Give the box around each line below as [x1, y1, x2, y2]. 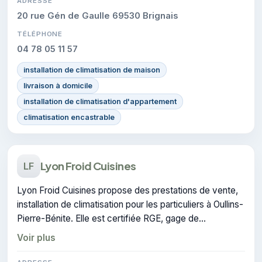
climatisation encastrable [23, 112, 115, 122]
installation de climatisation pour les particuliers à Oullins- [17, 198, 243, 210]
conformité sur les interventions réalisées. [17, 226, 185, 238]
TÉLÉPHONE [17, 29, 63, 38]
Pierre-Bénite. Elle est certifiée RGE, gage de [17, 212, 199, 224]
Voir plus [17, 232, 56, 243]
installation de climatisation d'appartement [23, 96, 177, 106]
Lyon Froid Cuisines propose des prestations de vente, [17, 184, 238, 196]
